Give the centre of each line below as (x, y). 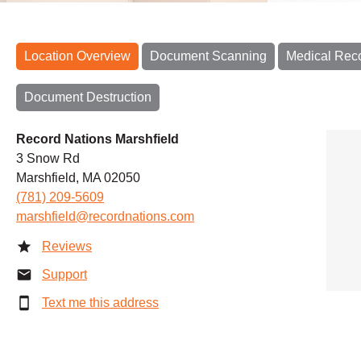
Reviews (67, 246)
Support (64, 274)
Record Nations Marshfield (98, 139)
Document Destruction (88, 97)
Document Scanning (208, 56)
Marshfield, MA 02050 (78, 177)
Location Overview (77, 56)
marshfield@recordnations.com (105, 216)
